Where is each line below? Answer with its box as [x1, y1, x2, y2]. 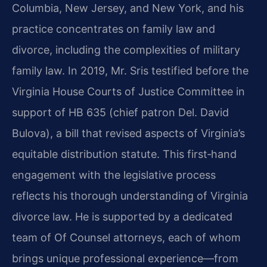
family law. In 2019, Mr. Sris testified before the [12, 64, 249, 77]
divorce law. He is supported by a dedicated [12, 210, 232, 223]
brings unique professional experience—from [12, 252, 238, 265]
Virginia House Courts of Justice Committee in [12, 85, 245, 98]
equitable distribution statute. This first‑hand [12, 148, 237, 161]
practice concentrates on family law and [12, 23, 215, 36]
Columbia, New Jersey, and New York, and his [12, 2, 244, 15]
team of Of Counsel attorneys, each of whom [12, 231, 241, 244]
